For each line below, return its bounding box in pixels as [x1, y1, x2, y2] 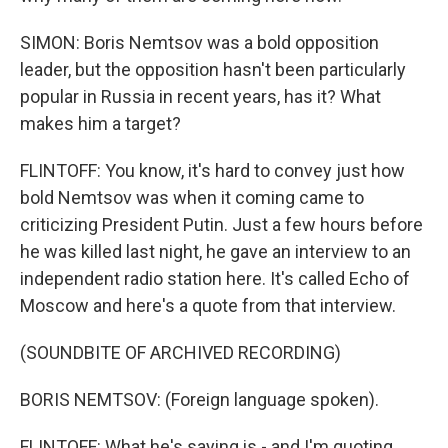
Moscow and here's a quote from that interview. [20, 295, 396, 316]
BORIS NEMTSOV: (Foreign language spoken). [20, 389, 379, 410]
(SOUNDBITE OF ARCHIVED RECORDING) [20, 342, 341, 363]
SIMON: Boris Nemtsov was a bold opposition [20, 32, 379, 53]
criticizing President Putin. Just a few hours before [20, 214, 423, 235]
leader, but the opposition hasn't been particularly [20, 59, 406, 80]
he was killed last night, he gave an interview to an [20, 241, 411, 262]
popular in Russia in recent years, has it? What [20, 86, 381, 107]
